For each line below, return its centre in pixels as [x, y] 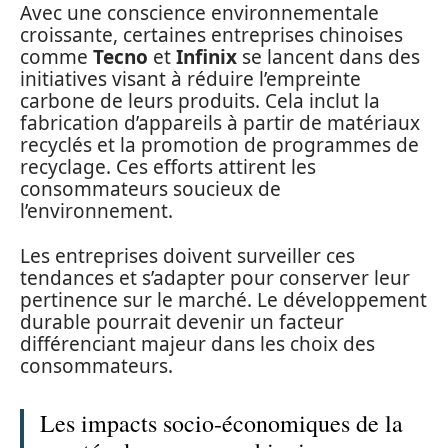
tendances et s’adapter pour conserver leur [215, 277]
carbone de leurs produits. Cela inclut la [200, 101]
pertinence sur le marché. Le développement [223, 299]
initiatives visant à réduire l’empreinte [190, 79]
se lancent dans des [328, 57]
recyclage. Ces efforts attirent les [168, 167]
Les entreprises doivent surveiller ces [187, 255]
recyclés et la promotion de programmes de [219, 145]
